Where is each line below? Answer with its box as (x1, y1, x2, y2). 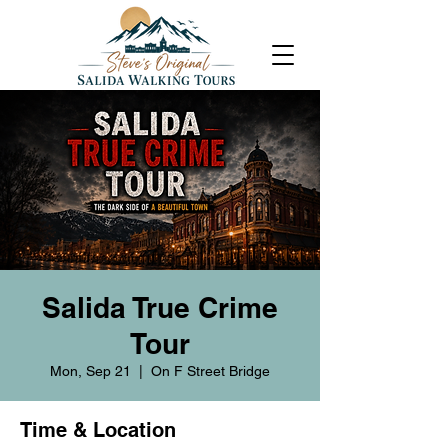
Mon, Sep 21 (50, 363, 131, 379)
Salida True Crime (42, 291, 278, 324)
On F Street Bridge (151, 363, 270, 379)
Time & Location (20, 418, 176, 442)
